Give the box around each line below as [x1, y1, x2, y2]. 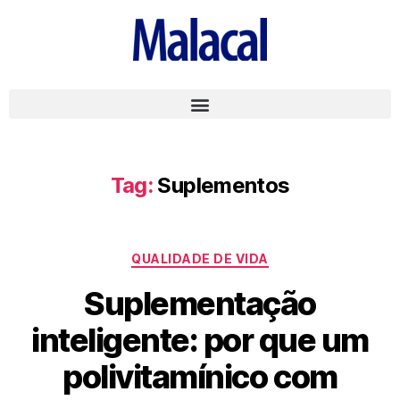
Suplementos [157, 172, 290, 198]
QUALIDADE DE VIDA [131, 251, 269, 266]
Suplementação [84, 283, 316, 323]
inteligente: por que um [31, 320, 369, 360]
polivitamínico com [62, 356, 337, 396]
